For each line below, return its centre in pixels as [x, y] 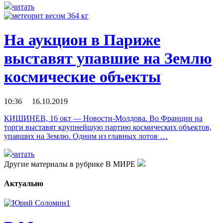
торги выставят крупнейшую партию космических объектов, [108, 127]
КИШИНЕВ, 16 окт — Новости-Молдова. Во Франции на [103, 118]
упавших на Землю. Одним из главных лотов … [86, 136]
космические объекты [82, 77]
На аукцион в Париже [82, 40]
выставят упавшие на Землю [108, 58]
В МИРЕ [120, 164]
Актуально [24, 183]
